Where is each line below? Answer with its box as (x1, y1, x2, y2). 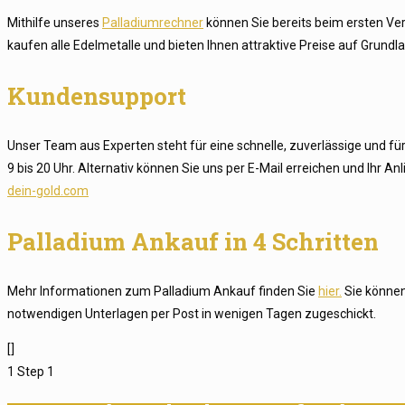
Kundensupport (7, 80, 186, 111)
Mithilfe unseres (7, 15, 102, 30)
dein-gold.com (7, 184, 89, 198)
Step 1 (17, 364, 54, 379)
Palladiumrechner (102, 15, 203, 30)
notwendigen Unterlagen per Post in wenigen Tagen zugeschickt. (7, 306, 376, 321)
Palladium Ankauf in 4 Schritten (7, 226, 379, 257)
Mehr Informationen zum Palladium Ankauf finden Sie (7, 284, 318, 298)
